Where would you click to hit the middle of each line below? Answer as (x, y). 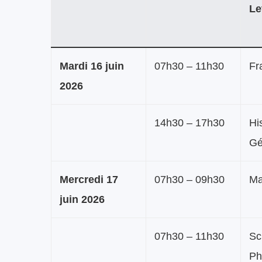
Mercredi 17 (89, 179)
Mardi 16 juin (92, 66)
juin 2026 (82, 199)
